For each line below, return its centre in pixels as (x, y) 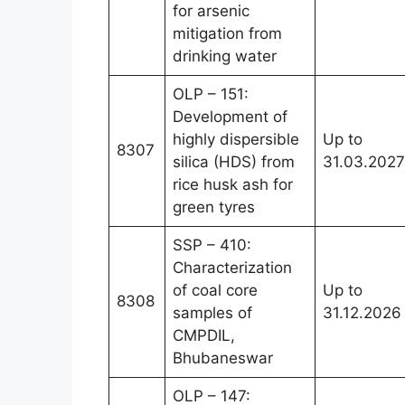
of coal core (215, 290)
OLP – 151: (211, 94)
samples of (212, 312)
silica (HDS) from (234, 161)
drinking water (225, 56)
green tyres (214, 207)
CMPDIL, (204, 335)
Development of (230, 116)
